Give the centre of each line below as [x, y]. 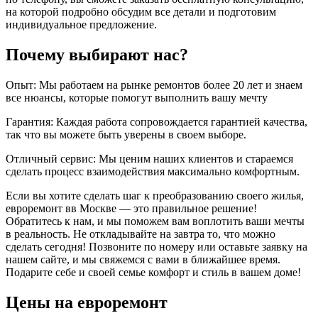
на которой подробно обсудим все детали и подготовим [141, 11]
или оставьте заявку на [252, 246]
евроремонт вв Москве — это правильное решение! [131, 208]
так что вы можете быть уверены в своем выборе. [126, 134]
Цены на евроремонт [87, 302]
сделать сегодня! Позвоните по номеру [102, 246]
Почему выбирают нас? [97, 54]
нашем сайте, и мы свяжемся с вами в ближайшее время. [143, 259]
